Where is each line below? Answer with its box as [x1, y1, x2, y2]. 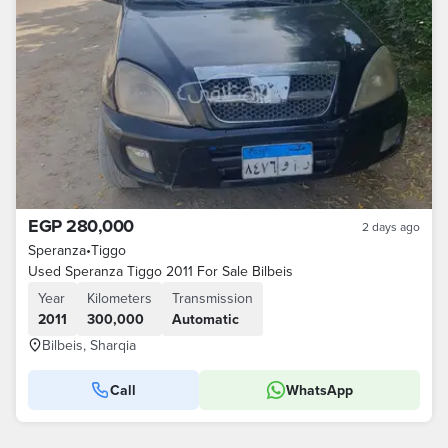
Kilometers [87, 288, 152, 308]
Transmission [172, 288, 253, 308]
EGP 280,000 [28, 213, 134, 239]
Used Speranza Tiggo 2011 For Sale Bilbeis [28, 261, 293, 281]
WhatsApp [285, 380, 353, 400]
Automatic [172, 309, 239, 329]
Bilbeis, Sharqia [42, 335, 136, 355]
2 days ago [362, 218, 420, 235]
